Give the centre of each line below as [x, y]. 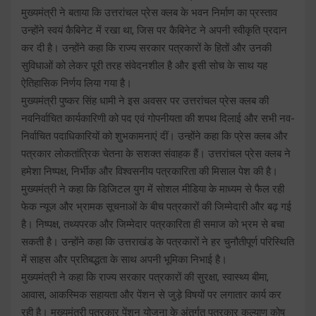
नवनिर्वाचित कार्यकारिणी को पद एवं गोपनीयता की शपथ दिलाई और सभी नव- [158, 118]
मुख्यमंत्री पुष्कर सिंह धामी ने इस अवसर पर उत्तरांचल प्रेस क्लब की [145, 101]
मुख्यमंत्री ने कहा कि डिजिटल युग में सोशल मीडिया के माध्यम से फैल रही [153, 189]
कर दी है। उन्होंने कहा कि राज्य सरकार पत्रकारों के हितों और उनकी [146, 48]
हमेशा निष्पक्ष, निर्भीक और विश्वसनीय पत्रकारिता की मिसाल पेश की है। [150, 171]
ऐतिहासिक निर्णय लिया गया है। [77, 83]
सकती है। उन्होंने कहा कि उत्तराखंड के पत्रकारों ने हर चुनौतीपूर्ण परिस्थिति [158, 242]
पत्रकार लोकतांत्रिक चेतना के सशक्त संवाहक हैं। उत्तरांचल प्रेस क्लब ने [156, 153]
